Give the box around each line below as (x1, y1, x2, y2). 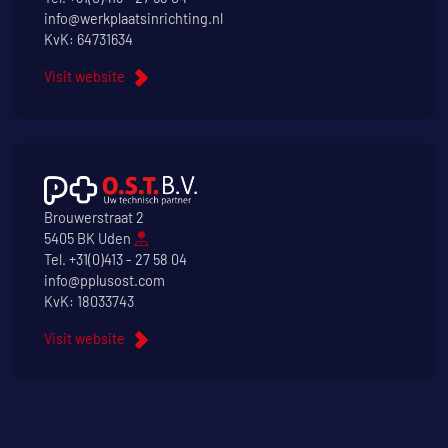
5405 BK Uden (44, 230, 134, 248)
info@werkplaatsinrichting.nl (44, 10, 223, 28)
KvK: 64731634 (44, 31, 133, 49)
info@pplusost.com (44, 272, 165, 290)
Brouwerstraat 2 (44, 209, 144, 227)
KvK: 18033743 (44, 293, 134, 311)
